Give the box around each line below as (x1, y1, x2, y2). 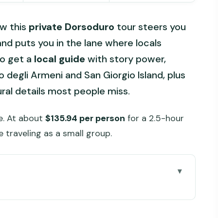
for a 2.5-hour (125, 112, 184, 125)
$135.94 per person (45, 112, 125, 125)
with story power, (85, 53, 166, 66)
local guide (34, 53, 85, 66)
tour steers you (114, 20, 186, 34)
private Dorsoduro (29, 20, 114, 34)
